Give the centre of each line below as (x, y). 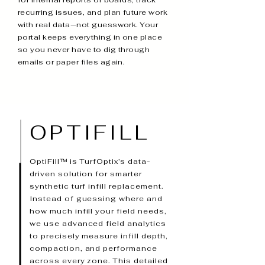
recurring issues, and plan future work (93, 12)
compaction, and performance (93, 248)
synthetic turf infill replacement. (96, 186)
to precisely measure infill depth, (99, 236)
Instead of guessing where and (96, 199)
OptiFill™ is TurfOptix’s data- (90, 161)
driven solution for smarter (86, 174)
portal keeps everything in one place (90, 37)
